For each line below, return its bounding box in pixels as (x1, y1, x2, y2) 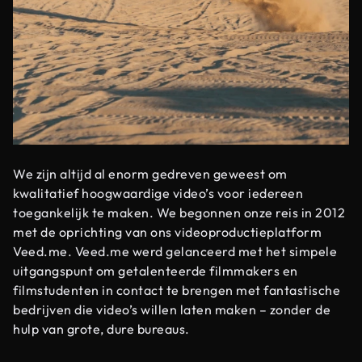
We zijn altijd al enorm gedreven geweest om (13, 166, 288, 183)
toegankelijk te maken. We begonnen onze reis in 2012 (13, 204, 345, 221)
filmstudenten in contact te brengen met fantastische (13, 282, 340, 299)
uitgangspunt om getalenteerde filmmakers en (13, 263, 298, 280)
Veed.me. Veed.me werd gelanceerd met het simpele (13, 243, 337, 260)
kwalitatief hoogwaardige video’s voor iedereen (13, 185, 303, 202)
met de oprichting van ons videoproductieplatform (13, 224, 322, 241)
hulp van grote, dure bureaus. (13, 321, 190, 338)
